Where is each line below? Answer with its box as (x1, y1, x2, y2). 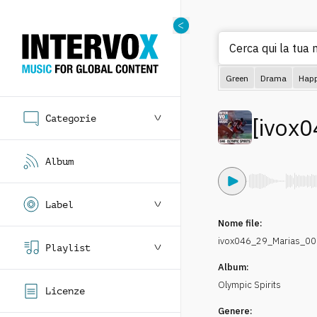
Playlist (45, 242, 91, 253)
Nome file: (218, 217, 263, 229)
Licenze (45, 285, 85, 296)
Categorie (45, 113, 96, 124)
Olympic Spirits (218, 279, 281, 291)
